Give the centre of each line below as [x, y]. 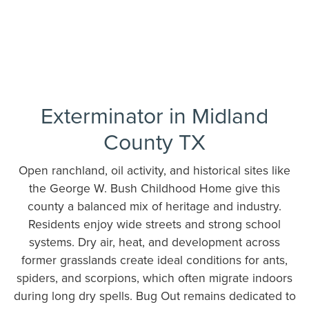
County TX [154, 141]
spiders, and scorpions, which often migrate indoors [154, 277]
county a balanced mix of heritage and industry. [154, 206]
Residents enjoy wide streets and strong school [154, 223]
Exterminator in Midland [154, 114]
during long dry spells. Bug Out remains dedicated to [154, 295]
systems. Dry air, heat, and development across [154, 241]
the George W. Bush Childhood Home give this [154, 188]
